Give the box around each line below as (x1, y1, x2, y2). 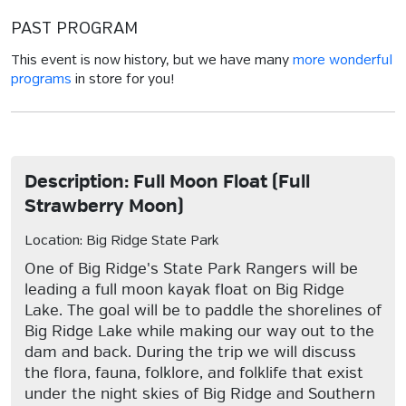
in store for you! (72, 72, 174, 87)
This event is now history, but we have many (11, 53, 293, 68)
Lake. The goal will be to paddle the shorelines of (24, 301, 382, 320)
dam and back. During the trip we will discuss (24, 343, 356, 362)
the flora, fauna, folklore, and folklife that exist (24, 363, 363, 382)
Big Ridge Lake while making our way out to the (24, 322, 374, 341)
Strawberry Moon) (24, 195, 184, 217)
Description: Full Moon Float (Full (24, 170, 310, 193)
